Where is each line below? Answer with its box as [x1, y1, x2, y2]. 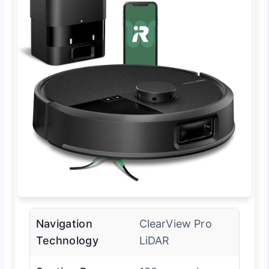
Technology [35, 234, 98, 247]
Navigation [35, 217, 92, 230]
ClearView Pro [139, 217, 212, 230]
